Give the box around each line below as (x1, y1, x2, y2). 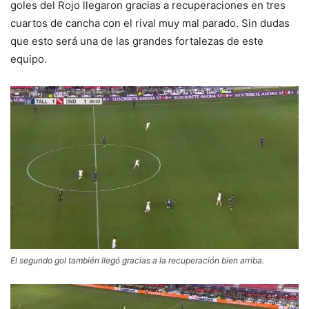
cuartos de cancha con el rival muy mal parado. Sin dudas (10, 17, 290, 30)
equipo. (10, 52, 47, 66)
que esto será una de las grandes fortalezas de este (10, 34, 263, 48)
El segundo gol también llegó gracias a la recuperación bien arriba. (10, 255, 264, 266)
